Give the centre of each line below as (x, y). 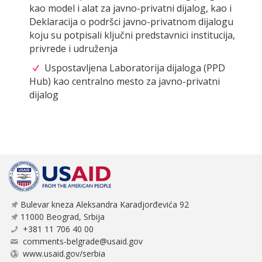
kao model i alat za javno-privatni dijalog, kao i (130, 8)
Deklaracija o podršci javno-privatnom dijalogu (131, 22)
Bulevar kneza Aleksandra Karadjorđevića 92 (104, 205)
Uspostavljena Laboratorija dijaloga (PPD (134, 68)
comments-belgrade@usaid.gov (82, 242)
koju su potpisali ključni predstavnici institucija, (132, 35)
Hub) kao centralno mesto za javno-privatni (125, 82)
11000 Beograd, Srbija (62, 217)
